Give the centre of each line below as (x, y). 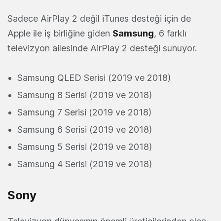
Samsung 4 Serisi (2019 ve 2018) (85, 164)
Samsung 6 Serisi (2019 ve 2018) (85, 130)
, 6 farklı (170, 34)
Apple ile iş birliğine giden (60, 34)
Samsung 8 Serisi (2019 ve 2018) (85, 95)
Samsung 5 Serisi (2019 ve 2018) (85, 147)
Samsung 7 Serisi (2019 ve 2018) (84, 112)
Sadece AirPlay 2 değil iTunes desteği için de (99, 19)
